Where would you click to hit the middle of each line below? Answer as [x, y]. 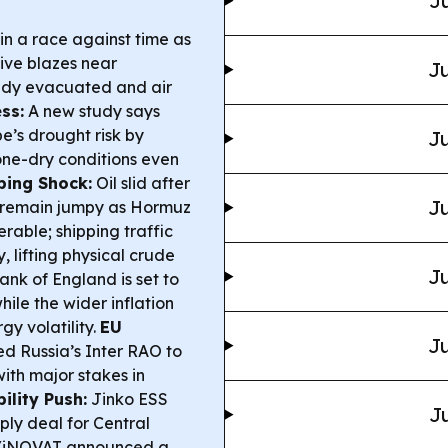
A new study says [92, 110]
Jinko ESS [127, 398]
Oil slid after [141, 182]
